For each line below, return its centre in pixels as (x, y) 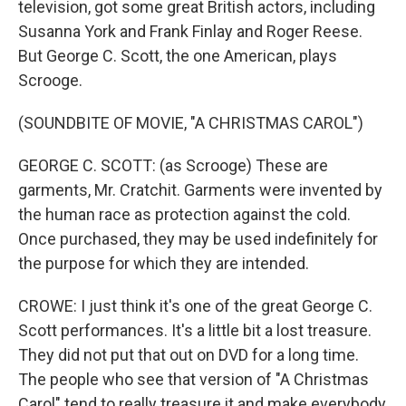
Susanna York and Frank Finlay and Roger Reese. (190, 31)
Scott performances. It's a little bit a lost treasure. (195, 330)
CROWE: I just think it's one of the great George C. (195, 306)
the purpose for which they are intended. (164, 263)
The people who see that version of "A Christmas (193, 379)
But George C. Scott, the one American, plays (178, 56)
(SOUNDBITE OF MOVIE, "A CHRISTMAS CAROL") (191, 123)
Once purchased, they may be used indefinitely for (198, 239)
